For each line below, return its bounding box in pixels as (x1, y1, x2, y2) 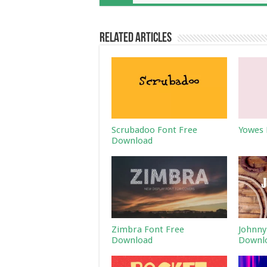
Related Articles (100, 32, 172, 45)
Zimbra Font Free (111, 223, 184, 235)
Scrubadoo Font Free (111, 125, 197, 136)
